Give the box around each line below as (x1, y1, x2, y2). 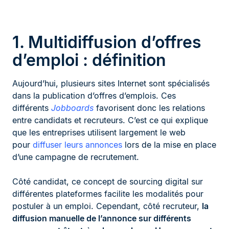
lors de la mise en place (122, 140, 216, 150)
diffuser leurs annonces (33, 140, 122, 150)
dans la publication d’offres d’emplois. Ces (12, 90, 176, 101)
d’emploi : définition (12, 50, 166, 71)
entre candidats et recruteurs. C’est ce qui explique (12, 115, 208, 126)
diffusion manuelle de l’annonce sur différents (12, 213, 191, 224)
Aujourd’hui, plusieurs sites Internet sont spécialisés (12, 78, 210, 89)
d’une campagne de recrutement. (12, 152, 139, 163)
